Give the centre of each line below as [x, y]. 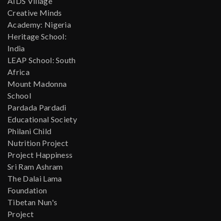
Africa [18, 72]
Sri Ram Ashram [35, 167]
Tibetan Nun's [33, 202]
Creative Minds [35, 13]
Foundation [27, 190]
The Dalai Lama [35, 179]
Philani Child [30, 131]
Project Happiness [40, 155]
